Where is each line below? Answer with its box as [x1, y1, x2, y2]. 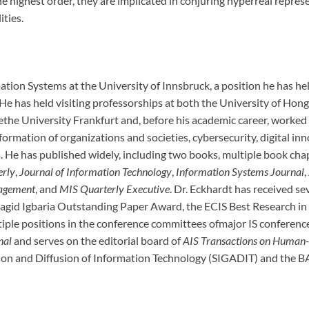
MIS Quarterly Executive [59, 182, 170, 196]
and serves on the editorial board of [14, 234, 183, 248]
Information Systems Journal [176, 165, 304, 179]
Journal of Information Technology [19, 165, 172, 179]
